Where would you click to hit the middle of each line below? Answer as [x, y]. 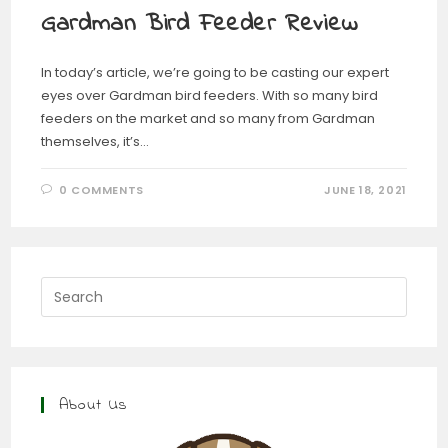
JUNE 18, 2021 [365, 190]
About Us [93, 405]
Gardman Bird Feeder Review [199, 25]
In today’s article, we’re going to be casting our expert [215, 73]
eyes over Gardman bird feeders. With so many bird [210, 96]
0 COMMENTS [101, 190]
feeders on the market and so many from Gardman [208, 119]
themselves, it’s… [95, 142]
